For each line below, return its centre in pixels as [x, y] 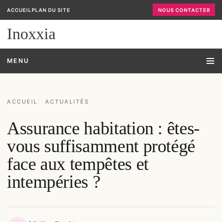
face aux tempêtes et [78, 164]
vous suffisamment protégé [101, 146]
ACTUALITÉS [67, 101]
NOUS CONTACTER [184, 10]
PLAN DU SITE [51, 10]
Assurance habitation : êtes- [103, 129]
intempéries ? [54, 182]
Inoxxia [31, 34]
